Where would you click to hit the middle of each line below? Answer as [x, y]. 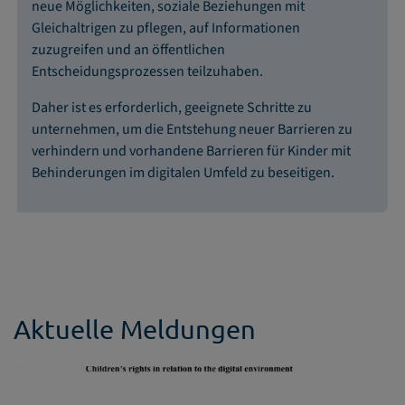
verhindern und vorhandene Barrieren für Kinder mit [191, 151]
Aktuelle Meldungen [135, 329]
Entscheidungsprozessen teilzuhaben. [147, 71]
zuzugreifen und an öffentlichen [128, 49]
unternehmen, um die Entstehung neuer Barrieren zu [192, 129]
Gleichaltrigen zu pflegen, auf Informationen [166, 28]
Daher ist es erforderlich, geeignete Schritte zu [172, 107]
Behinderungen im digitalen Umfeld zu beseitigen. [183, 172]
